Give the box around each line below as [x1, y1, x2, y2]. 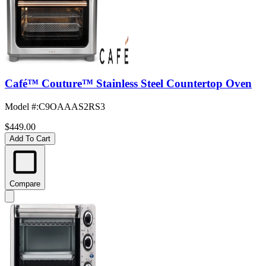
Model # [5, 102, 36, 112]
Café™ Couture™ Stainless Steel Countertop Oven [5, 77, 252, 90]
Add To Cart [9, 134, 50, 144]
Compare [9, 179, 40, 189]
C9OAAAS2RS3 [39, 102, 105, 112]
